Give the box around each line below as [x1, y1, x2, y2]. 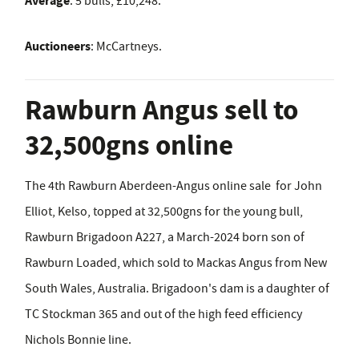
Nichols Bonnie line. [25, 332, 131, 349]
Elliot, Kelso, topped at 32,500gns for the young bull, [25, 204, 303, 220]
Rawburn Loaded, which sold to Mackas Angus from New [25, 255, 327, 272]
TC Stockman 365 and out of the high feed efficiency [25, 306, 302, 323]
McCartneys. [96, 38, 162, 55]
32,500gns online [25, 127, 233, 165]
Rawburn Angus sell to [25, 91, 298, 130]
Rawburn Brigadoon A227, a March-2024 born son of [25, 229, 305, 246]
